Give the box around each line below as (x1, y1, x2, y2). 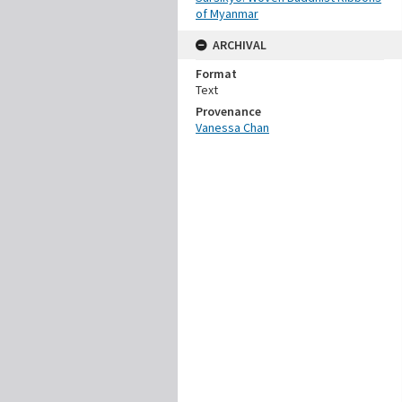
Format (196, 66, 237, 82)
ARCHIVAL (213, 37, 267, 53)
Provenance (196, 103, 261, 119)
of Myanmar (196, 5, 258, 22)
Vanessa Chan (196, 119, 269, 135)
